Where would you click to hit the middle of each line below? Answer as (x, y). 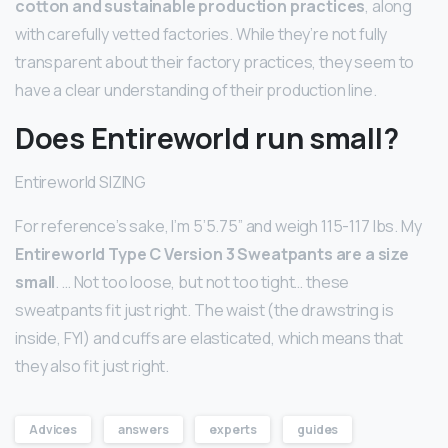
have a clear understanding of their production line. (196, 89)
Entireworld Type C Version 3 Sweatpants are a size (212, 253)
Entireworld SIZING (81, 181)
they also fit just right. (92, 365)
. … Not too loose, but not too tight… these (202, 281)
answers (143, 429)
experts (233, 429)
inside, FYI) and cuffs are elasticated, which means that (209, 337)
